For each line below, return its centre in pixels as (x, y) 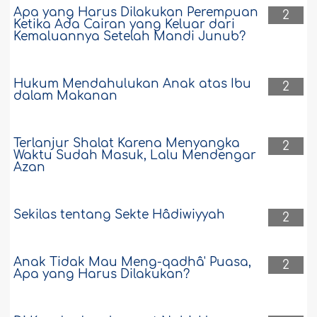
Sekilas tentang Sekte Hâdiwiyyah (120, 215)
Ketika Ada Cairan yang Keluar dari (125, 25)
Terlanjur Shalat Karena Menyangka (127, 144)
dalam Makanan (66, 96)
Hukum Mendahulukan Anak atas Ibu (133, 84)
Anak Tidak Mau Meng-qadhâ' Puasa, (133, 263)
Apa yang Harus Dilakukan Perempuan (136, 13)
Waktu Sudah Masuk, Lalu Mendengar (135, 156)
